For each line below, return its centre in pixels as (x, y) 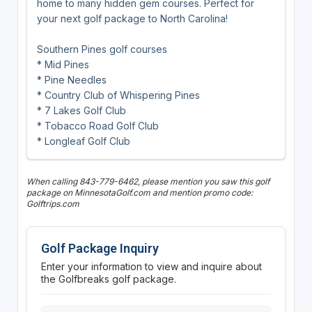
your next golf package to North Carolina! (132, 18)
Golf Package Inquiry (100, 248)
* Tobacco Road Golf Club (97, 125)
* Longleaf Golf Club (83, 141)
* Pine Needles (71, 79)
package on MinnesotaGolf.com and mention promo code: (139, 192)
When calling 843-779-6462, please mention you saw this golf (148, 181)
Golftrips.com (53, 203)
